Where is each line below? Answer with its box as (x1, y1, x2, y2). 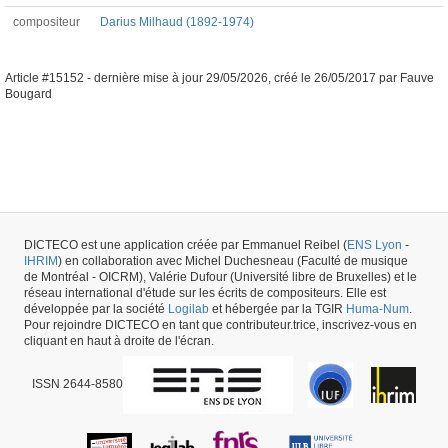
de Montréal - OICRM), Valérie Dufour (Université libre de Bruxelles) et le (24, 269, 417, 284)
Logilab (168, 301, 209, 316)
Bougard (5, 87, 52, 101)
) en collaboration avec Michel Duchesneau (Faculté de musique (58, 253, 408, 268)
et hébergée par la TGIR (209, 301, 346, 316)
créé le (274, 71, 311, 85)
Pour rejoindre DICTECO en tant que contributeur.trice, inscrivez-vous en (24, 317, 417, 332)
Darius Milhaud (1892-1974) (100, 15, 254, 29)
